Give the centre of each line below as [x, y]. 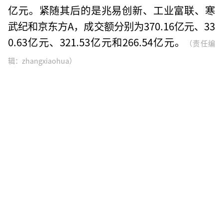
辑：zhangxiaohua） [42, 60]
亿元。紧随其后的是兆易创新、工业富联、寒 [111, 10]
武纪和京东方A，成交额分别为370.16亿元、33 [111, 26]
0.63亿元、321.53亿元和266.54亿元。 [97, 42]
